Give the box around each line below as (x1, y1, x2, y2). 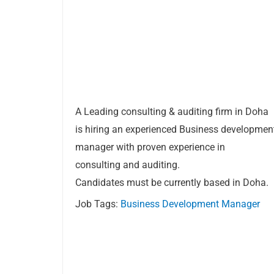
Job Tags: (75, 198, 120, 210)
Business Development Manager (120, 198, 260, 210)
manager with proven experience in (75, 141, 225, 154)
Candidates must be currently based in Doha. (75, 177, 268, 189)
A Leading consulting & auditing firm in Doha (75, 106, 268, 118)
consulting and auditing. (75, 159, 180, 171)
